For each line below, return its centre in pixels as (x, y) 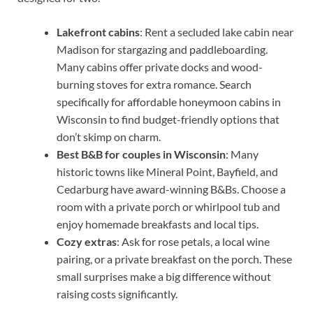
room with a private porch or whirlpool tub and (168, 206)
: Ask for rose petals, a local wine (193, 241)
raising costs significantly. (117, 293)
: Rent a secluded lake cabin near (217, 31)
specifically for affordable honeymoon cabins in (169, 101)
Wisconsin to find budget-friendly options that (168, 119)
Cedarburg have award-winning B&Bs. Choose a (171, 189)
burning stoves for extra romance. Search (154, 84)
